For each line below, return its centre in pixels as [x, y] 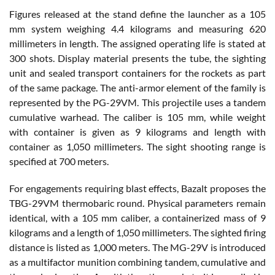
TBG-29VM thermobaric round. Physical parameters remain [137, 203]
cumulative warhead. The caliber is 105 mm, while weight [137, 117]
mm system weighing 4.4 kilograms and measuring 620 [137, 28]
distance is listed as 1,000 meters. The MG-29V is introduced [137, 247]
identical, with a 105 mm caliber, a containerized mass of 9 [137, 217]
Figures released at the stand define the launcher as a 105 [137, 14]
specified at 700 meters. [59, 161]
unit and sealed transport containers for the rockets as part [137, 72]
